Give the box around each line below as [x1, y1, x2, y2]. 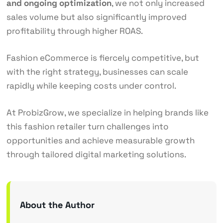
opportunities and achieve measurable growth [6, 135, 195, 146]
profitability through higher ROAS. [6, 25, 143, 37]
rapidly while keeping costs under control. [6, 80, 176, 92]
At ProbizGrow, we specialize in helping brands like [6, 107, 209, 118]
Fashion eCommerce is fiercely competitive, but [6, 52, 199, 64]
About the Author [19, 199, 95, 211]
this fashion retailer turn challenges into [6, 121, 169, 132]
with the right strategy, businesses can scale [6, 66, 188, 78]
